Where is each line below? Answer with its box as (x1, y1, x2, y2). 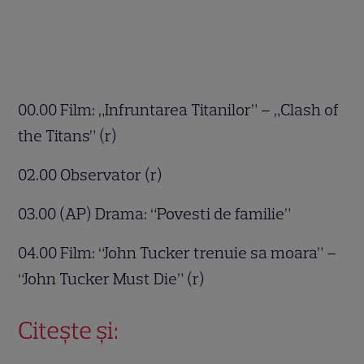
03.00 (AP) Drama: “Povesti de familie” (18, 203, 295, 223)
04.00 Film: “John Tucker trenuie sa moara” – (18, 242, 337, 262)
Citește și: (18, 314, 119, 345)
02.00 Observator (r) (18, 164, 167, 184)
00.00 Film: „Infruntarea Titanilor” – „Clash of (18, 99, 340, 119)
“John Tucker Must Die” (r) (18, 268, 209, 288)
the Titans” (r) (18, 125, 121, 145)
